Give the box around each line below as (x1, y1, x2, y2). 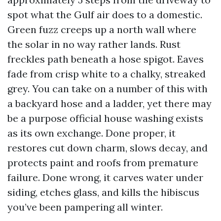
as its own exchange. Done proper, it (7, 127, 176, 139)
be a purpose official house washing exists (7, 112, 203, 124)
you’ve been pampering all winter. (7, 201, 163, 213)
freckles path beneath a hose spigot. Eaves (7, 53, 204, 65)
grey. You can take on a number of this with (7, 82, 208, 95)
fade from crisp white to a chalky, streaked (7, 68, 206, 80)
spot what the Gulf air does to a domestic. (7, 8, 202, 21)
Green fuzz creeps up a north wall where (7, 23, 196, 36)
